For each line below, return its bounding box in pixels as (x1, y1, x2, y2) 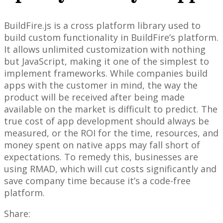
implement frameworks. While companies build (4, 67, 208, 80)
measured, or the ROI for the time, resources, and (4, 127, 219, 139)
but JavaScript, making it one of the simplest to (4, 55, 209, 68)
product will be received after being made (4, 91, 185, 104)
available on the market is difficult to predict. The (4, 103, 218, 115)
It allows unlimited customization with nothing (4, 43, 206, 56)
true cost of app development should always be (4, 115, 209, 127)
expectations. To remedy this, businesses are (4, 151, 198, 163)
